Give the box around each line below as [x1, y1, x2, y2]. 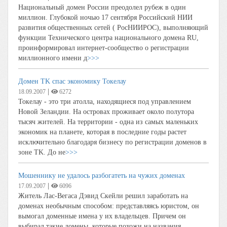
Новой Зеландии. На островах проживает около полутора [18, 108, 194, 116]
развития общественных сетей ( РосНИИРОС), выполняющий [18, 24, 208, 31]
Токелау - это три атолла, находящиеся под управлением [18, 98, 191, 105]
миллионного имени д [18, 54, 87, 62]
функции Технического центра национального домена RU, [18, 34, 199, 42]
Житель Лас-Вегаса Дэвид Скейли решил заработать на [18, 192, 188, 200]
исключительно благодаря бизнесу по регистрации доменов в [18, 138, 207, 146]
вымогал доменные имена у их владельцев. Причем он [18, 212, 186, 220]
